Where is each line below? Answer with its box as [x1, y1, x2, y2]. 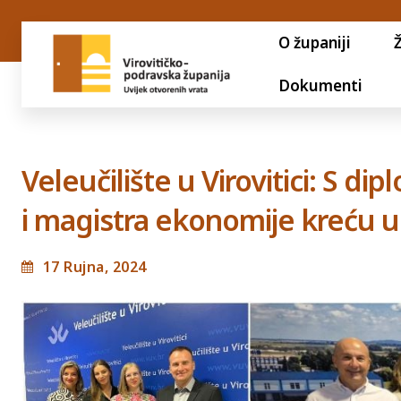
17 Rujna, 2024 [42, 256, 147, 277]
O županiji [277, 32, 351, 53]
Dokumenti [277, 75, 363, 96]
